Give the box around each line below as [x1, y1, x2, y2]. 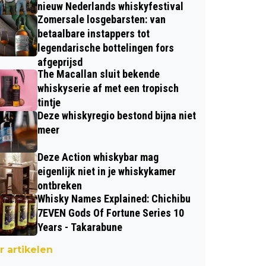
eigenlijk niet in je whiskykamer [37, 164, 176, 178]
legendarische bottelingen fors [37, 41, 174, 54]
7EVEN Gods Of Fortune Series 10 [37, 206, 184, 219]
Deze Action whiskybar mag [37, 150, 159, 163]
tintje [37, 96, 61, 109]
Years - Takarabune [37, 220, 122, 233]
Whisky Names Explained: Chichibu [37, 192, 191, 205]
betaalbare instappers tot [37, 27, 150, 40]
